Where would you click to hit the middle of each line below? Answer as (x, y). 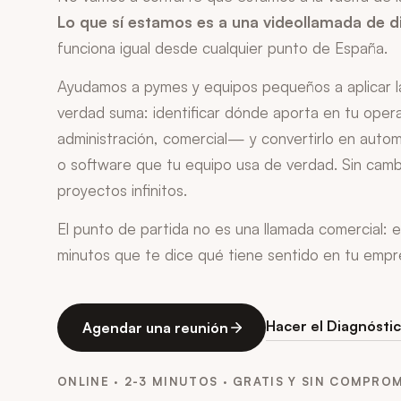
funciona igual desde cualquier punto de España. (222, 48)
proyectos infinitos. (122, 190)
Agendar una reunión (155, 328)
